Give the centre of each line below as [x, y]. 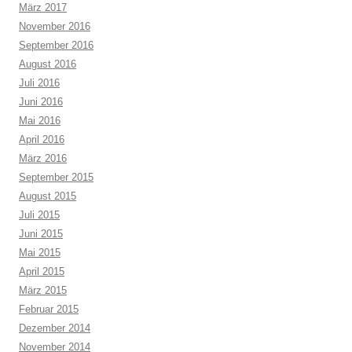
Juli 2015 [39, 215]
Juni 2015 [41, 234]
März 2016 [43, 158]
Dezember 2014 [55, 328]
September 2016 [56, 45]
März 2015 [43, 290]
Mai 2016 [40, 121]
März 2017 [43, 7]
